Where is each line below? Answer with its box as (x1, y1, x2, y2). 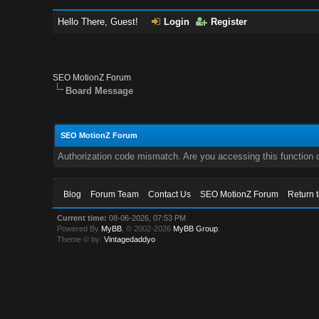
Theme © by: (57, 235, 105, 244)
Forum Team (90, 189, 140, 199)
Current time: (57, 214, 108, 222)
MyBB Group (173, 224, 219, 233)
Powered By (57, 224, 102, 233)
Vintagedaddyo (104, 235, 156, 244)
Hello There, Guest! (58, 16, 142, 27)
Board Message (66, 85, 134, 96)
